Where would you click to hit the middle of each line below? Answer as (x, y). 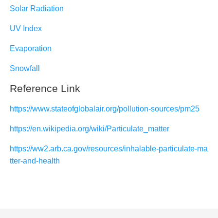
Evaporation (31, 48)
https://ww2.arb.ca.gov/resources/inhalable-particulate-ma (109, 148)
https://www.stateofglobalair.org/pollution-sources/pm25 (105, 109)
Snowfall (25, 68)
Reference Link (45, 89)
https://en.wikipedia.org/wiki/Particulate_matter (90, 128)
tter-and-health (35, 161)
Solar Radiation (37, 8)
